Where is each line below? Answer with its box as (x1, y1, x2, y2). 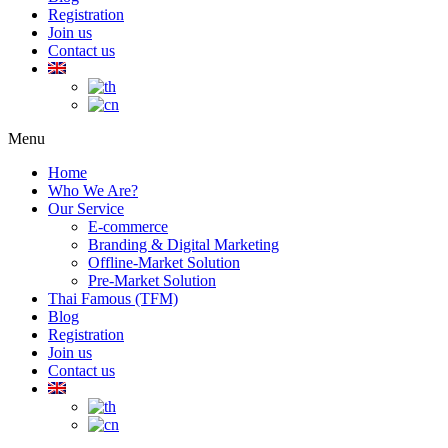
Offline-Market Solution (88, 254, 240, 271)
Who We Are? (48, 182, 138, 199)
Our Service (48, 200, 124, 217)
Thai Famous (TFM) (48, 290, 178, 307)
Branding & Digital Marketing (88, 236, 279, 253)
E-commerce (88, 218, 168, 235)
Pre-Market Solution (88, 272, 216, 289)
